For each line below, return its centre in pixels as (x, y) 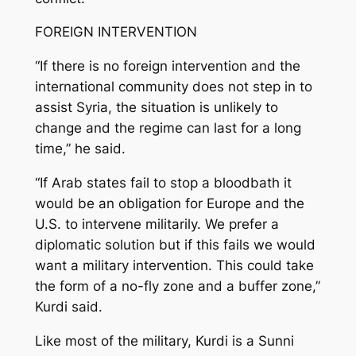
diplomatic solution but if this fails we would (175, 244)
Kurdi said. (68, 306)
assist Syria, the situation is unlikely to (156, 108)
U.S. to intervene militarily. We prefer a (157, 224)
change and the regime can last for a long (168, 128)
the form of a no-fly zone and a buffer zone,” (177, 286)
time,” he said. (80, 149)
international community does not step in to (173, 87)
